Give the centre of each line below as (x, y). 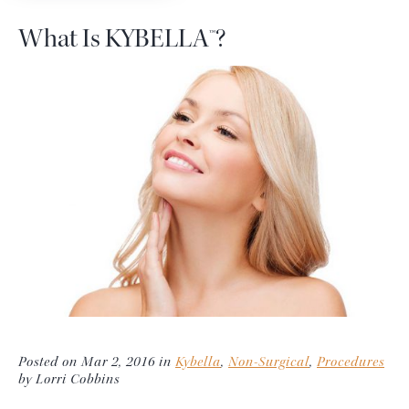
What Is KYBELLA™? (122, 39)
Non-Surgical (269, 362)
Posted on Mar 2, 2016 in (97, 362)
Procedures (351, 362)
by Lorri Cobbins (69, 380)
